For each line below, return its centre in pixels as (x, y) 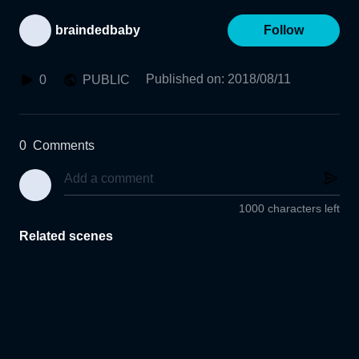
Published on (184, 79)
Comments (64, 145)
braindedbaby (98, 30)
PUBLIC (106, 80)
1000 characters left (289, 209)
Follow (284, 30)
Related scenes (66, 236)
